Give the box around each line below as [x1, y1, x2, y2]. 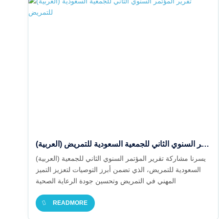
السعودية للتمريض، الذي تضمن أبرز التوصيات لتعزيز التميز [36, 166, 201, 174]
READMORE [53, 199, 88, 206]
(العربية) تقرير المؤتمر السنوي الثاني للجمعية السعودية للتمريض [201, 140, 209, 148]
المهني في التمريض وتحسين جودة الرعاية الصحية [36, 177, 176, 185]
